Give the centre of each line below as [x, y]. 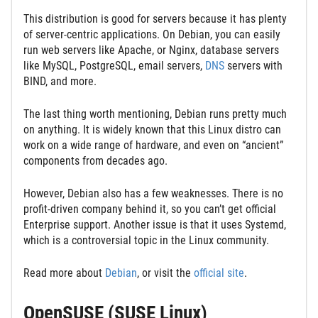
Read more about [64, 273]
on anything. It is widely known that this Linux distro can [152, 129]
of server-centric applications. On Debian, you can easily [152, 34]
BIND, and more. [60, 81]
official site [219, 273]
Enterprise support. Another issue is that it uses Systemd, [155, 224]
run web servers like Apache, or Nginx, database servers [151, 50]
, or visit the [165, 273]
